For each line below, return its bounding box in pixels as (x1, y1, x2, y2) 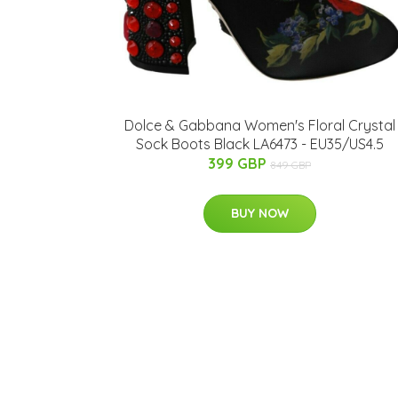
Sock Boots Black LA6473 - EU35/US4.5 (135, 135, 384, 154)
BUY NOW (230, 205, 289, 222)
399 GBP (208, 155, 270, 173)
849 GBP (270, 158, 311, 172)
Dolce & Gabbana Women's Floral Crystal (123, 116, 395, 135)
